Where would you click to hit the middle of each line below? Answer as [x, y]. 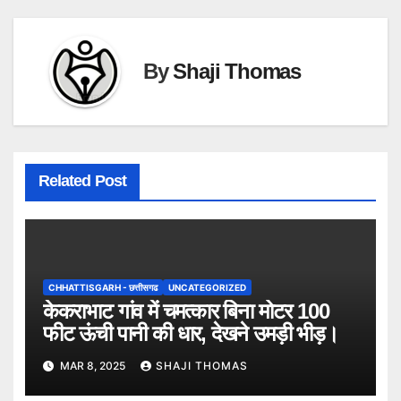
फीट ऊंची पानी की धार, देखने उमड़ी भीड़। [190, 334]
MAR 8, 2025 [92, 365]
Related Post [82, 180]
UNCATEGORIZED [207, 288]
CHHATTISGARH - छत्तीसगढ [102, 288]
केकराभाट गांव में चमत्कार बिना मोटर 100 [186, 311]
